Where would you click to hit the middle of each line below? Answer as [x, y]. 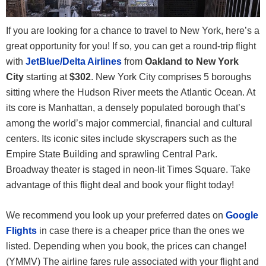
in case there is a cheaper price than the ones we [142, 231]
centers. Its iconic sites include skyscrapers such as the [121, 139]
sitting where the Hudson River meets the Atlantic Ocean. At [131, 93]
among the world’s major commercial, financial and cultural [129, 123]
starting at [48, 77]
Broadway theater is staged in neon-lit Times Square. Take [128, 170]
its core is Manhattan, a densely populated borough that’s [126, 108]
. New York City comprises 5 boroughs [171, 77]
